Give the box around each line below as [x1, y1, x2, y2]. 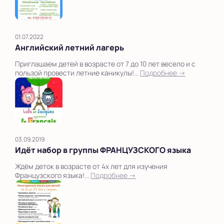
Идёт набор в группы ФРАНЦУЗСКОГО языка [15, 144, 191, 155]
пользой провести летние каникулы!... [15, 67, 140, 77]
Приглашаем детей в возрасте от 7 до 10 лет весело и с [15, 58, 195, 68]
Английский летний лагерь [15, 41, 124, 53]
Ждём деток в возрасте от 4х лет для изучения [15, 161, 167, 171]
